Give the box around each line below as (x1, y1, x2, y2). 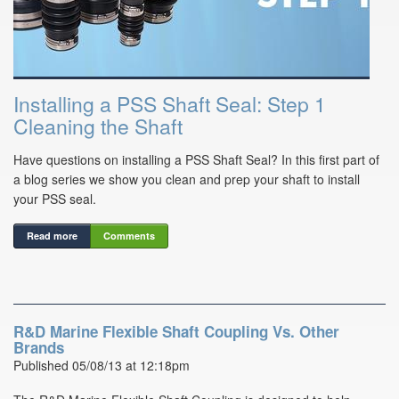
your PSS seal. (13, 190, 96, 208)
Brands (13, 337, 64, 359)
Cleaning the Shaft (13, 111, 183, 142)
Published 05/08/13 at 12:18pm (13, 356, 190, 375)
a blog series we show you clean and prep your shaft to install (13, 170, 360, 189)
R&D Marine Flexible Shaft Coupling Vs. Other (13, 321, 339, 343)
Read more (27, 229, 77, 243)
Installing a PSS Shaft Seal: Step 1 (13, 89, 326, 119)
